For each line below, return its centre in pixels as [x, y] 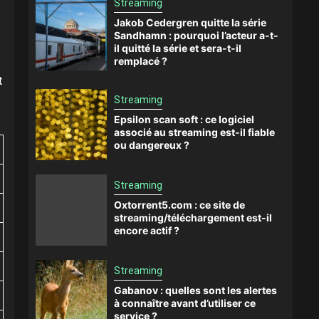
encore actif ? [147, 230]
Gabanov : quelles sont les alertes [195, 290]
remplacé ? [141, 61]
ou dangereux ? [152, 145]
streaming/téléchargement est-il [193, 217]
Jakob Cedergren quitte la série [190, 22]
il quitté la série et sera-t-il [178, 48]
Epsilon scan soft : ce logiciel [184, 119]
